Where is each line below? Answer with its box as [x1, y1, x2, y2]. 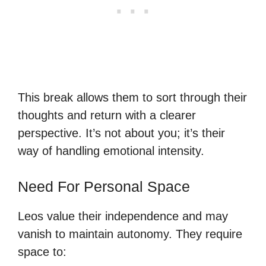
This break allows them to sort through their [18, 90, 247, 104]
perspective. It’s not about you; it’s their [18, 126, 225, 140]
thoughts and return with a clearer [18, 108, 196, 122]
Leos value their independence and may [18, 209, 228, 223]
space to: [18, 245, 66, 258]
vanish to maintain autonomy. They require [18, 227, 242, 240]
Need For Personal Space [18, 178, 190, 195]
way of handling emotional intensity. [18, 144, 204, 157]
